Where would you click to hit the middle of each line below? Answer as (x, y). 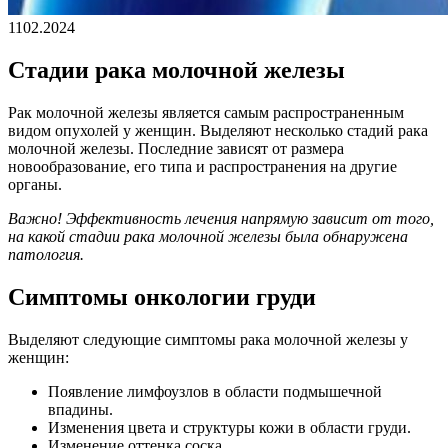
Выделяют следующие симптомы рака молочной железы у (208, 339)
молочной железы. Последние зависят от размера (176, 148)
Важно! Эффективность (96, 218)
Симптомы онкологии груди (162, 296)
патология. (46, 254)
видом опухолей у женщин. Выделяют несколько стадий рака (218, 130)
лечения (213, 218)
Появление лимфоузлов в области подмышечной (215, 391)
